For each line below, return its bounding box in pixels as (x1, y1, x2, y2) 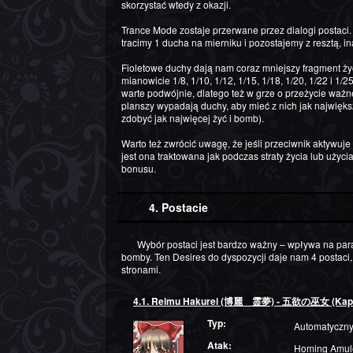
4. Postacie (149, 199, 208, 216)
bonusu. (121, 162, 156, 176)
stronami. (121, 262, 161, 277)
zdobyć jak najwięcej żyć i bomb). (121, 111, 264, 125)
